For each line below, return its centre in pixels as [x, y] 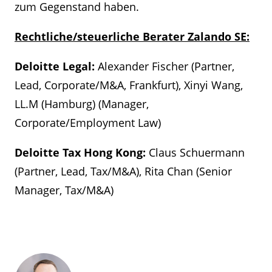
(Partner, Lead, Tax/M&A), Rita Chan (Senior [123, 171]
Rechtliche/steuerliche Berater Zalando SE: [132, 36]
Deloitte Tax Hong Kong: [80, 152]
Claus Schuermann [195, 152]
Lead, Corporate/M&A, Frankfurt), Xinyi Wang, [129, 85]
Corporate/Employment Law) [88, 123]
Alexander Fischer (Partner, [165, 66]
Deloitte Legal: [55, 66]
